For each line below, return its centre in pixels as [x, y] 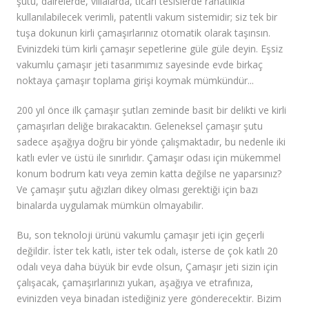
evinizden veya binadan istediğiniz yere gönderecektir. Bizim [149, 299]
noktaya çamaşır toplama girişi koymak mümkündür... [135, 81]
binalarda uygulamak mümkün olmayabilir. [110, 206]
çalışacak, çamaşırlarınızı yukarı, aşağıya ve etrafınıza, [135, 283]
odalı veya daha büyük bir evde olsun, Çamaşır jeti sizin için [147, 267]
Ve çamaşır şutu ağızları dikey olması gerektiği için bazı [137, 190]
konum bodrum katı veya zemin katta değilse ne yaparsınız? [149, 174]
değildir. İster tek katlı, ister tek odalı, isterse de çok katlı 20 [147, 251]
